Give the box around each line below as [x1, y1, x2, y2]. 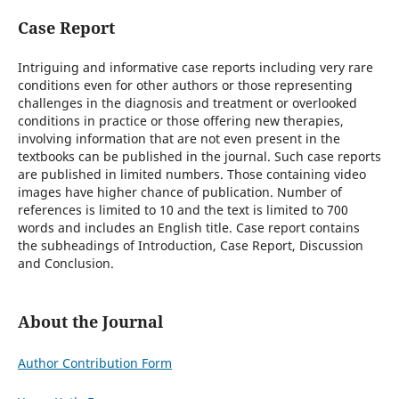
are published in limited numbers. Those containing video [17, 166, 366, 183]
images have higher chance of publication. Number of [17, 183, 342, 201]
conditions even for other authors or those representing [17, 77, 353, 94]
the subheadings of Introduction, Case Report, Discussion [17, 237, 363, 255]
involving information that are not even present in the [17, 130, 340, 148]
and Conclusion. [17, 255, 114, 273]
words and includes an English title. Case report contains [17, 219, 360, 237]
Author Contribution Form [17, 354, 172, 372]
